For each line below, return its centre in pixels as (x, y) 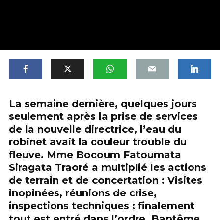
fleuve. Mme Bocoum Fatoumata (95, 155)
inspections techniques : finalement (102, 206)
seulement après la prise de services (103, 116)
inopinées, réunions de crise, (83, 193)
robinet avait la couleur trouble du (98, 142)
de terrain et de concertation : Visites (106, 180)
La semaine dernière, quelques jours (103, 104)
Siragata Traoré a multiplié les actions (108, 167)
